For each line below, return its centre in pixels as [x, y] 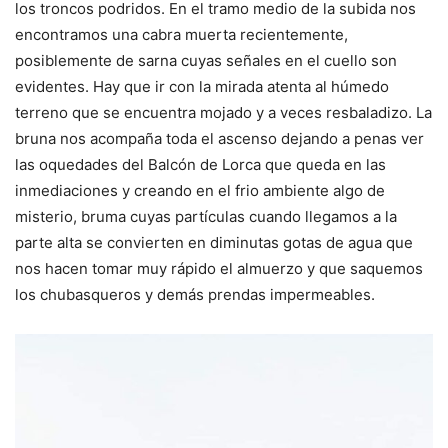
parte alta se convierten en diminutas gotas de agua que [214, 242]
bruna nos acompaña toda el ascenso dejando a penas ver [219, 138]
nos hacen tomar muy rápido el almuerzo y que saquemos [219, 268]
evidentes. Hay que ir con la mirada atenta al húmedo [202, 86]
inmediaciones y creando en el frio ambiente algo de [200, 190]
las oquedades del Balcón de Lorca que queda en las [200, 164]
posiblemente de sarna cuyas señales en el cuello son [206, 60]
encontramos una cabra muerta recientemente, [181, 34]
